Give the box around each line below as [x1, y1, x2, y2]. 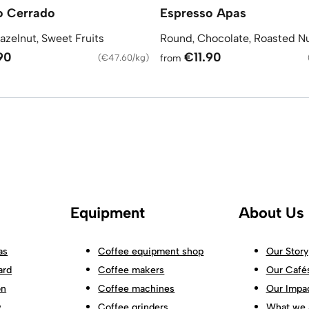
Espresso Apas [160, 5, 246, 21]
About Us [238, 203, 304, 222]
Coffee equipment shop [98, 245, 204, 257]
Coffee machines [98, 282, 175, 295]
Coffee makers [98, 263, 165, 276]
